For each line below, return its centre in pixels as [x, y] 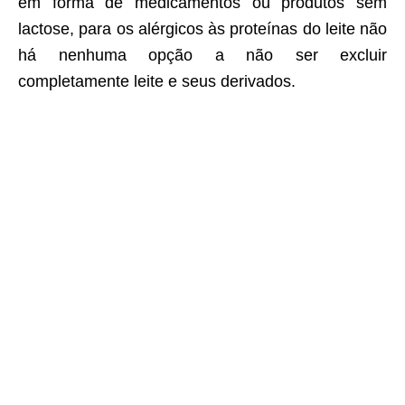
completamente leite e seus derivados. [157, 82]
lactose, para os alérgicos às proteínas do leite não [202, 29]
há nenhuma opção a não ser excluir [202, 56]
